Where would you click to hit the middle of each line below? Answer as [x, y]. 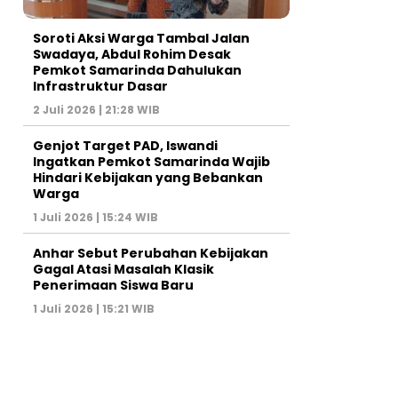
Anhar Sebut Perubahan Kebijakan [151, 253]
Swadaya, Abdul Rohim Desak [132, 54]
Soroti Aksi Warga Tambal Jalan [141, 38]
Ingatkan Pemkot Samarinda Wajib [151, 161]
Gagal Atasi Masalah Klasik [123, 269]
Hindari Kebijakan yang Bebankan [148, 177]
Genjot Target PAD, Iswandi [125, 145]
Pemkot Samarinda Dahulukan [137, 70]
